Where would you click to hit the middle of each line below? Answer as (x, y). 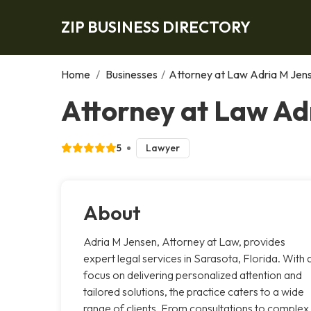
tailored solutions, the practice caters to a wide (194, 291)
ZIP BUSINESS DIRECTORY (156, 27)
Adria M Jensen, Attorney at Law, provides (184, 241)
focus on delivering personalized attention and (193, 275)
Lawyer (162, 148)
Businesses (132, 74)
